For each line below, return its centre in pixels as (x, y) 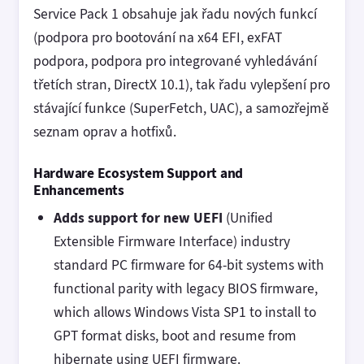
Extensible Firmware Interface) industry (171, 242)
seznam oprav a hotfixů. (105, 131)
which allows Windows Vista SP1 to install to (184, 312)
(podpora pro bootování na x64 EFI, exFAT (158, 37)
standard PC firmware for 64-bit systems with (188, 265)
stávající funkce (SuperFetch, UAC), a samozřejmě (181, 108)
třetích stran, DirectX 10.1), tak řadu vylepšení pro (182, 84)
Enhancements (79, 190)
